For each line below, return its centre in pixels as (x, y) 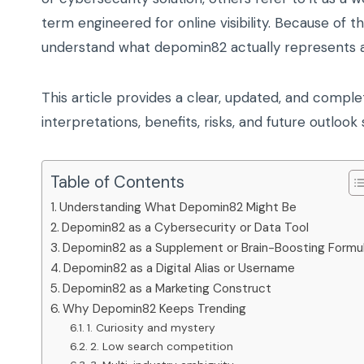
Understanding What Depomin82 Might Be (178, 208)
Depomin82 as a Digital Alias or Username (180, 269)
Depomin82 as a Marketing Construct (167, 289)
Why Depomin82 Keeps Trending (155, 309)
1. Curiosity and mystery (151, 328)
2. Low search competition (161, 347)
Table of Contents (117, 182)
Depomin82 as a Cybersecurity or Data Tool (186, 228)
